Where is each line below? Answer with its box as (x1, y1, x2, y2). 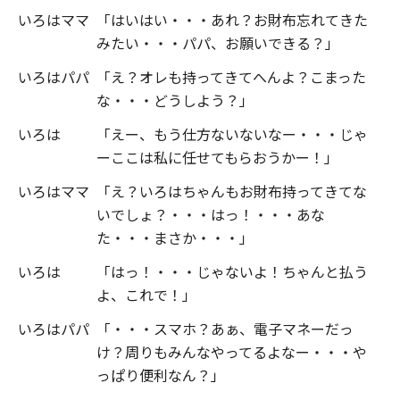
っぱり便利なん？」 (96, 363, 225, 386)
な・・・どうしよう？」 (96, 88, 254, 111)
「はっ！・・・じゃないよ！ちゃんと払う (96, 260, 368, 282)
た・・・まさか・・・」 (96, 226, 254, 248)
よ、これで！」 (96, 283, 196, 305)
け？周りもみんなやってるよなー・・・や (96, 340, 367, 362)
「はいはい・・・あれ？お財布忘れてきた (96, 8, 368, 30)
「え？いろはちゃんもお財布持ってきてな (96, 179, 367, 202)
